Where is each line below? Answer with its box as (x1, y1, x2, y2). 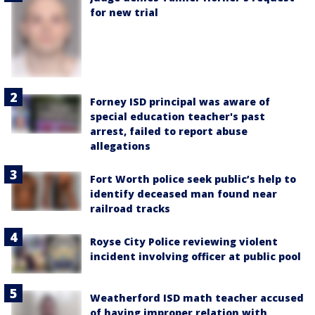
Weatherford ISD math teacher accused (90, 290, 304, 304)
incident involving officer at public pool (90, 249, 301, 263)
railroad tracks (90, 201, 170, 215)
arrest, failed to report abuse (90, 124, 247, 138)
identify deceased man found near (90, 186, 277, 200)
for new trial (90, 6, 158, 19)
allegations (90, 139, 150, 153)
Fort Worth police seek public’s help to (90, 172, 296, 186)
